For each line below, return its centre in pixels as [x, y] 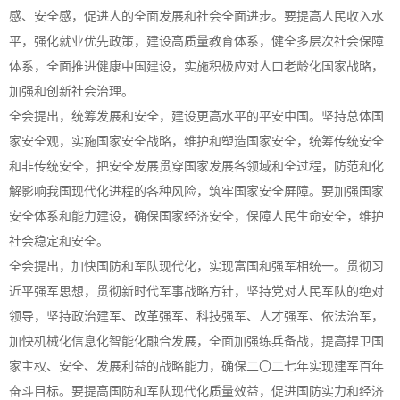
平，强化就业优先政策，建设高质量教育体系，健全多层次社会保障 [196, 42]
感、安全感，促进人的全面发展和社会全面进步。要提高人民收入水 [196, 17]
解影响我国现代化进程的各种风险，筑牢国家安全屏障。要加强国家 [196, 192]
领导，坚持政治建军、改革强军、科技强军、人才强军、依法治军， [196, 317]
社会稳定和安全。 [59, 242]
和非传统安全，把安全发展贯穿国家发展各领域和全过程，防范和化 [196, 167]
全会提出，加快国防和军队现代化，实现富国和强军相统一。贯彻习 [196, 267]
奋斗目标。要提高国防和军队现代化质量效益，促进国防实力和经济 [196, 392]
